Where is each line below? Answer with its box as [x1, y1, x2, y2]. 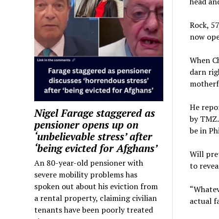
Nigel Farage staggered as [34, 106, 155, 120]
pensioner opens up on [34, 117, 139, 131]
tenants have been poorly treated [34, 204, 153, 215]
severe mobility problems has [34, 169, 138, 180]
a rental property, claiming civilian [34, 192, 157, 203]
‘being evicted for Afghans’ [34, 141, 158, 155]
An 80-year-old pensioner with [34, 157, 144, 168]
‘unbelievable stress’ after [34, 129, 153, 143]
